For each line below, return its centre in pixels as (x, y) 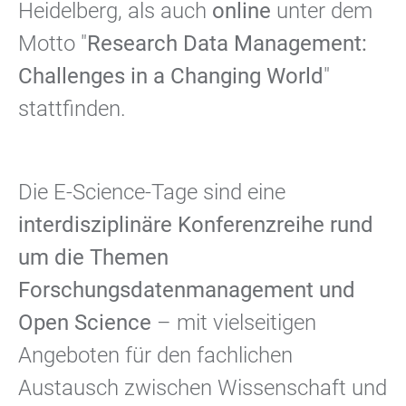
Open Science (85, 323)
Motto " (53, 43)
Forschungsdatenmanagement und (187, 290)
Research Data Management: (227, 43)
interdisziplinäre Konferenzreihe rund (196, 225)
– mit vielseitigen (234, 323)
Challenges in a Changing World (171, 76)
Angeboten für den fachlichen (155, 355)
